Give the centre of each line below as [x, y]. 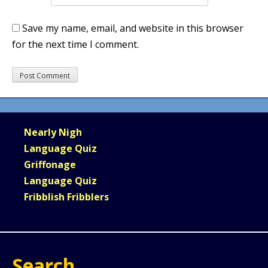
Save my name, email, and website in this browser [133, 28]
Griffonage [50, 164]
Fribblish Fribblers [66, 197]
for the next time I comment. [75, 44]
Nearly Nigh [53, 132]
